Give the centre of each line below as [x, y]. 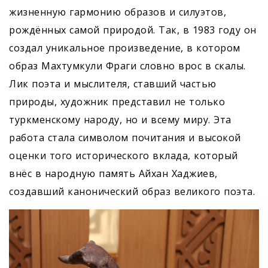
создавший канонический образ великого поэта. [132, 191]
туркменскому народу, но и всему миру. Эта [120, 119]
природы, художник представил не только [117, 101]
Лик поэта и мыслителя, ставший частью [113, 83]
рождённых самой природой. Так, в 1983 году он [133, 30]
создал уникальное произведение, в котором [125, 48]
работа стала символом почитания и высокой [125, 137]
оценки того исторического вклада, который [124, 155]
